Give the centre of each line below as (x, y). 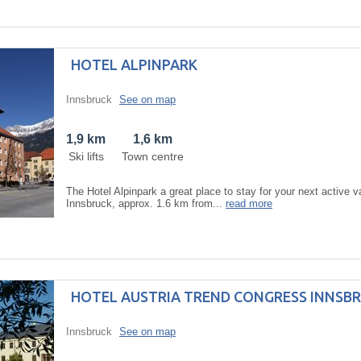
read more (249, 203)
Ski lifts (86, 156)
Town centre (153, 156)
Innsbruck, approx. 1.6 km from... (146, 203)
